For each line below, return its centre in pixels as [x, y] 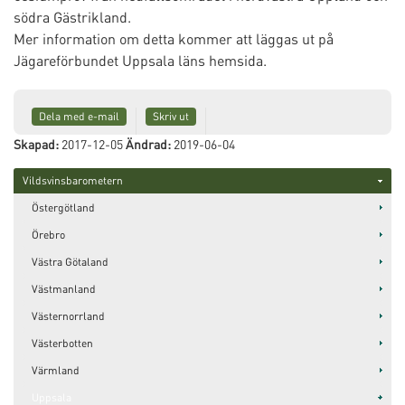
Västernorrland [68, 316]
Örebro [48, 235]
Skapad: [36, 144]
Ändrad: [148, 144]
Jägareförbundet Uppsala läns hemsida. [140, 60]
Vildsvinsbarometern [73, 180]
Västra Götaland [70, 262]
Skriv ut [171, 116]
